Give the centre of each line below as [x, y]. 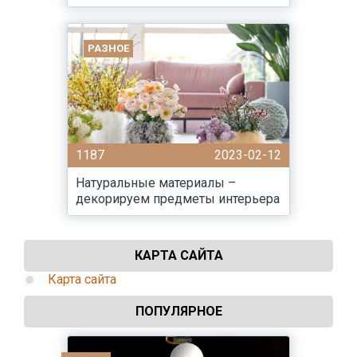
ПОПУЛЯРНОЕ [178, 311]
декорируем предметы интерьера [178, 199]
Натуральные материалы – [156, 183]
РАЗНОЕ [108, 48]
